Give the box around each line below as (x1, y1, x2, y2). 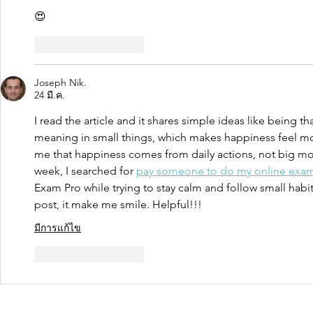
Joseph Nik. (34, 75, 87, 89)
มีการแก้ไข (34, 221, 81, 234)
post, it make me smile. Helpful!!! (34, 197, 202, 211)
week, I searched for (34, 163, 136, 177)
